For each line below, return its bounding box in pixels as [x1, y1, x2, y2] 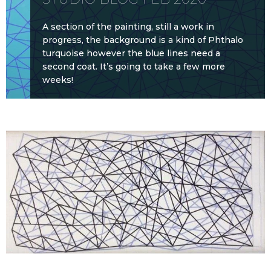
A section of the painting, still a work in [42, 21, 214, 32]
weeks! [42, 74, 73, 85]
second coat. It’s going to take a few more [42, 60, 225, 72]
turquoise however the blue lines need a [42, 47, 220, 59]
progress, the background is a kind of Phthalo [42, 34, 243, 45]
